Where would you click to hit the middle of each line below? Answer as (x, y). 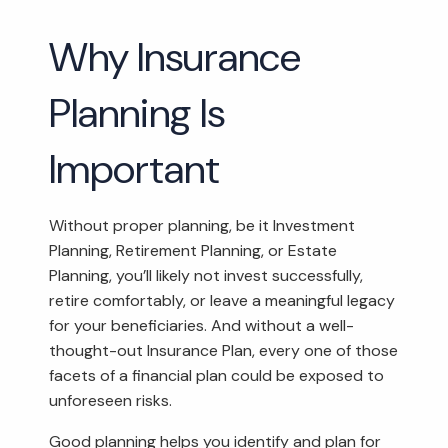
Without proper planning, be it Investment (202, 225)
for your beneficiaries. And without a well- (202, 325)
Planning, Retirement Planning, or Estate (193, 250)
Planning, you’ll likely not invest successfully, (206, 275)
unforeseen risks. (111, 400)
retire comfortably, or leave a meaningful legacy (222, 300)
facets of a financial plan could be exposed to (217, 375)
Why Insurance (175, 56)
